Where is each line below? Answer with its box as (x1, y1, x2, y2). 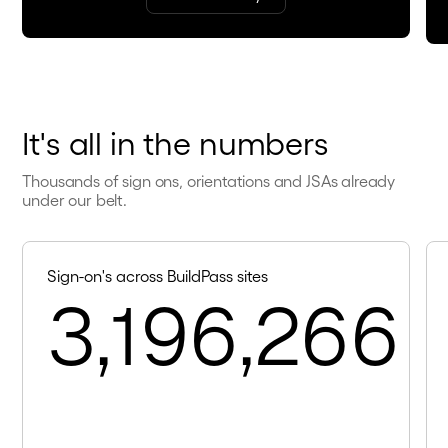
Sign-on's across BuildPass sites (47, 266, 269, 286)
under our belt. (22, 190, 127, 210)
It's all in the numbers (22, 122, 329, 162)
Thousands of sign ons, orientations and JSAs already (22, 171, 396, 191)
